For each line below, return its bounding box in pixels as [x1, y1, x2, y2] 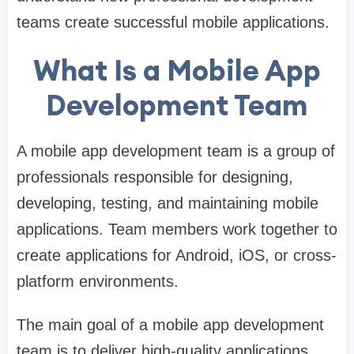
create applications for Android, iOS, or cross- [17, 247, 337, 265]
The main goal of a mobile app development [17, 316, 324, 334]
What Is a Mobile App [33, 52, 321, 89]
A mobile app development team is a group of [17, 142, 335, 160]
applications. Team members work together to [17, 220, 337, 239]
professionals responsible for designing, [17, 168, 293, 186]
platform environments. [17, 273, 179, 291]
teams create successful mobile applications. [17, 13, 330, 32]
